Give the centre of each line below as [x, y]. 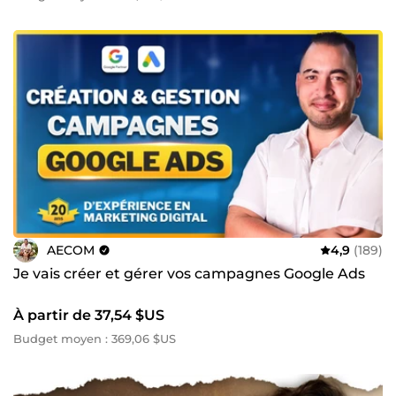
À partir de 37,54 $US [89, 316]
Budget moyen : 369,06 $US [95, 339]
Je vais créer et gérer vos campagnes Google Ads [189, 274]
